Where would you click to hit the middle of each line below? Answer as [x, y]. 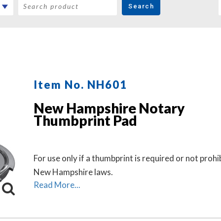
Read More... [57, 185]
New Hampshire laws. [73, 172]
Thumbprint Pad [85, 120]
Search [141, 6]
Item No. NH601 [80, 85]
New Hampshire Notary [109, 108]
